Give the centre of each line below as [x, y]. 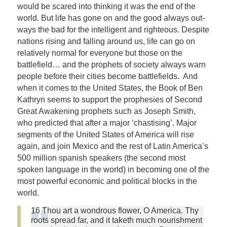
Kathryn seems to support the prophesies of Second [109, 99]
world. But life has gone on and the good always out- [111, 18]
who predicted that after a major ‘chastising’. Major [107, 123]
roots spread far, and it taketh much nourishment [116, 220]
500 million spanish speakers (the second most [101, 158]
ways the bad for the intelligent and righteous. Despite [113, 29]
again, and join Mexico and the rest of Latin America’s [112, 146]
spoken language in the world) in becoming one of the [113, 169]
